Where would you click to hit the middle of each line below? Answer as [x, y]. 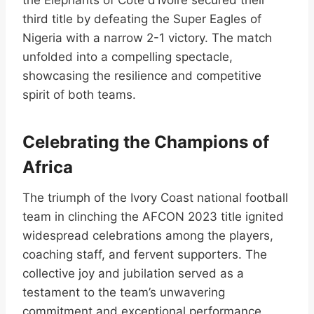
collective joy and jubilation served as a [133, 273]
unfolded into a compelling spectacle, [128, 56]
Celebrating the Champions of [146, 142]
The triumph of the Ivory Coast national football [155, 197]
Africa [48, 167]
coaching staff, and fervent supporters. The [145, 254]
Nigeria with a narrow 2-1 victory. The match [147, 37]
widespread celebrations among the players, [148, 235]
